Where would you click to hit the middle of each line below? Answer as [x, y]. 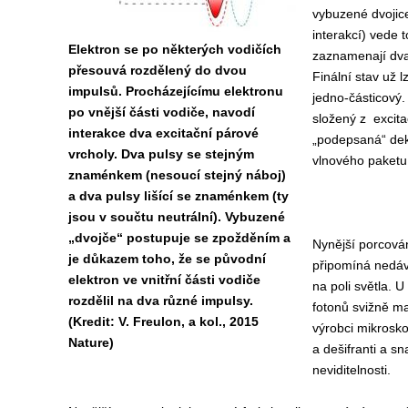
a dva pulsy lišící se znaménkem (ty [178, 196]
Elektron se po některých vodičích [174, 49]
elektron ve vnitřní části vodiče [164, 280]
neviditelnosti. [351, 370]
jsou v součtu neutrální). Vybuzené [176, 217]
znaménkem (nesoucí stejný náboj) [177, 175]
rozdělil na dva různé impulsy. [160, 301]
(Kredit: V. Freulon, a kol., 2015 [163, 321]
